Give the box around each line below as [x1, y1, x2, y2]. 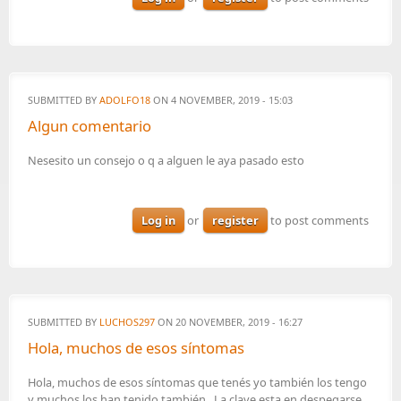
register [212, 211, 259, 228]
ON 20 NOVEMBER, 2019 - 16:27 [155, 315, 303, 329]
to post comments [268, 211, 369, 228]
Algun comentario [28, 115, 151, 136]
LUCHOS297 [99, 315, 155, 329]
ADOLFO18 [99, 92, 150, 107]
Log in [141, 211, 175, 228]
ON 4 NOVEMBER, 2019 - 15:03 [150, 92, 293, 107]
